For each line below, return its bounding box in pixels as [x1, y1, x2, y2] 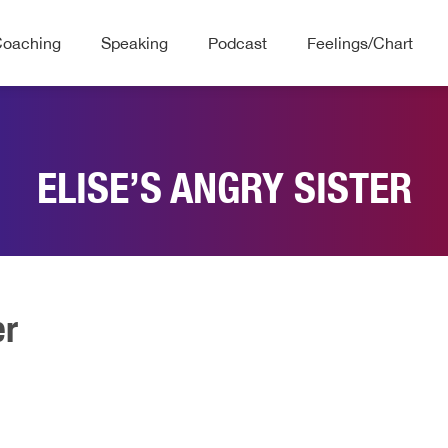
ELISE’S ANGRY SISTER [36, 163, 412, 212]
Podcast [208, 33, 267, 52]
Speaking [101, 33, 168, 52]
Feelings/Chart [307, 33, 413, 52]
